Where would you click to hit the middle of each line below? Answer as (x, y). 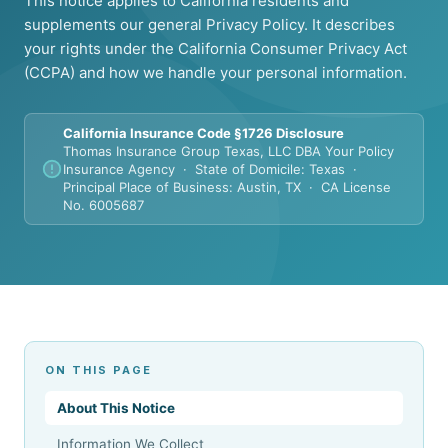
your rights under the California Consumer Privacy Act (215, 48)
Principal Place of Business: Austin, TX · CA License (227, 187)
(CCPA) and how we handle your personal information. (215, 72)
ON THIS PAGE (98, 370)
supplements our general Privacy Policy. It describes (209, 24)
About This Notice (116, 408)
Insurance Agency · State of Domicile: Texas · (212, 169)
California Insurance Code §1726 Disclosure (203, 133)
